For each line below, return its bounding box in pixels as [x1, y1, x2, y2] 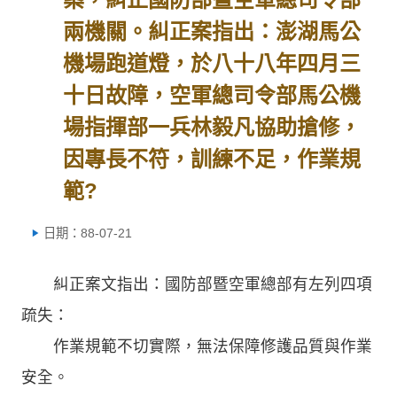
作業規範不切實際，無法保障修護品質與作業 [21, 337, 372, 355]
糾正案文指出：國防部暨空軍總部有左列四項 [21, 275, 372, 293]
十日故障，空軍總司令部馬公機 [63, 83, 362, 107]
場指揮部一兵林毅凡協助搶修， [63, 115, 362, 139]
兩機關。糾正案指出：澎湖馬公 [63, 19, 362, 43]
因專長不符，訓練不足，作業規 [63, 147, 362, 171]
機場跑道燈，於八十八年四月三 [63, 51, 362, 75]
